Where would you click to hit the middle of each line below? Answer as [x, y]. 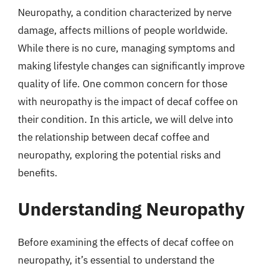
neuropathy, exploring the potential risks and [119, 155]
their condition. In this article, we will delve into [126, 119]
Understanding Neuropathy [131, 209]
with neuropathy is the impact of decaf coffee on [128, 101]
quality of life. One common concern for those [123, 83]
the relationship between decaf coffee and [114, 137]
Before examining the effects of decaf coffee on [126, 242]
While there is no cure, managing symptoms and [126, 48]
